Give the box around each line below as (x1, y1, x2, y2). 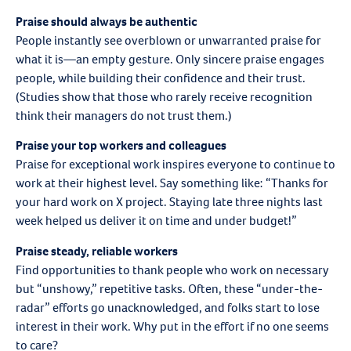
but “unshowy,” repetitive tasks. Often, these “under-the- (16, 280, 323, 297)
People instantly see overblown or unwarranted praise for (16, 31, 321, 49)
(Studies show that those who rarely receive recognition (16, 88, 313, 105)
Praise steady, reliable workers (16, 242, 178, 259)
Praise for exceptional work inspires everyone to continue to (16, 156, 335, 173)
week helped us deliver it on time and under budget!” (16, 212, 299, 230)
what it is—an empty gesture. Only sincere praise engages (16, 50, 324, 67)
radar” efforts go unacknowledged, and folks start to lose (16, 299, 320, 316)
